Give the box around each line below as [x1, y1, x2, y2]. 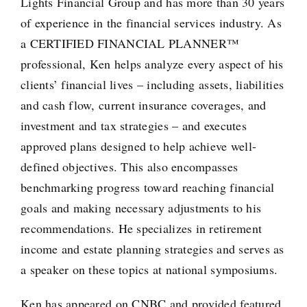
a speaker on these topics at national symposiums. [20, 261, 278, 278]
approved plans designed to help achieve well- [20, 138, 257, 155]
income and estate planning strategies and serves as [20, 241, 284, 258]
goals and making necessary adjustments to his [20, 199, 262, 217]
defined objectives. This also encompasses [20, 158, 238, 175]
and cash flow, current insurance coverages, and [20, 97, 267, 114]
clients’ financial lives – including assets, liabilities [20, 76, 284, 93]
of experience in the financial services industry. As [20, 14, 282, 32]
